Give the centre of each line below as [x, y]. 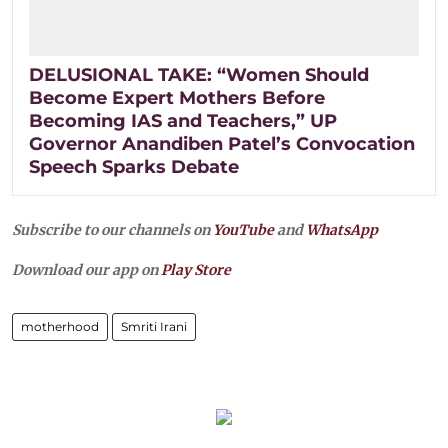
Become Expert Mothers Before [177, 97]
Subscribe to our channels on [112, 229]
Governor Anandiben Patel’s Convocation [222, 143]
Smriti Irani [154, 326]
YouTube [243, 229]
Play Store [196, 269]
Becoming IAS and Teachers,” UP [183, 120]
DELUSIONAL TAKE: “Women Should [199, 74]
